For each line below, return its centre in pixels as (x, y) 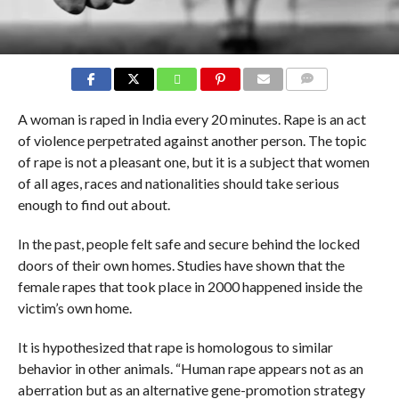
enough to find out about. (94, 204)
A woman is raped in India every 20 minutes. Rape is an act (191, 118)
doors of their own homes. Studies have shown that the (181, 265)
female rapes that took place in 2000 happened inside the (190, 286)
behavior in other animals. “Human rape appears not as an (190, 368)
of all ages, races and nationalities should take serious (178, 183)
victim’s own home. (74, 307)
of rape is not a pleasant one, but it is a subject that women (193, 161)
